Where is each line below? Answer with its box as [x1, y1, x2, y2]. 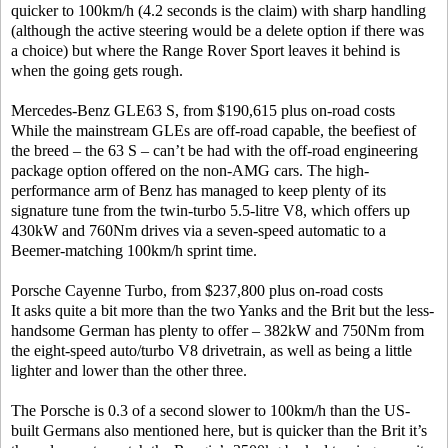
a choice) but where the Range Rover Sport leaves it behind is [11, 42, 400, 59]
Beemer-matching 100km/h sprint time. [11, 242, 257, 259]
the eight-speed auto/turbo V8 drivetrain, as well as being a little [11, 342, 412, 359]
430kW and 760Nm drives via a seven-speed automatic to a [11, 222, 386, 239]
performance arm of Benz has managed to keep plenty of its [11, 182, 386, 199]
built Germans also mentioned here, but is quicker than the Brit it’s [11, 422, 427, 439]
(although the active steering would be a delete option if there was [11, 22, 424, 39]
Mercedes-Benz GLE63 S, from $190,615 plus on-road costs [11, 102, 395, 119]
